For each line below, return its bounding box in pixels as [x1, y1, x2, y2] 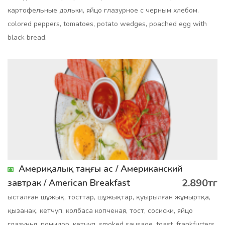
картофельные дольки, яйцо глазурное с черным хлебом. [8, 6, 199, 15]
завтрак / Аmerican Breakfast [8, 177, 130, 189]
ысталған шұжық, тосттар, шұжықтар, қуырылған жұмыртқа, [8, 192, 210, 202]
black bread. [8, 33, 47, 42]
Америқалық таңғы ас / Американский [19, 163, 182, 175]
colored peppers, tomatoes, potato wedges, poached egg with [8, 19, 207, 29]
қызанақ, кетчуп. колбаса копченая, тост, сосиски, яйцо [8, 206, 193, 215]
